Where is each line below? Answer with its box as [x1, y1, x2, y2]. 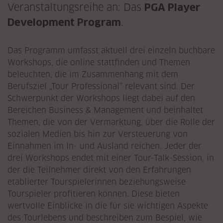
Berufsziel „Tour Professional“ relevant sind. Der [7, 82, 195, 92]
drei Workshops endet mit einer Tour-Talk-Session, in [7, 153, 214, 163]
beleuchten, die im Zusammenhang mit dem [7, 70, 178, 80]
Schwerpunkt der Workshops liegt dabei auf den [7, 94, 195, 104]
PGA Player [144, 1, 200, 14]
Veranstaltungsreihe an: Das [7, 1, 144, 14]
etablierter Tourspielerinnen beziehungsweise [7, 177, 186, 187]
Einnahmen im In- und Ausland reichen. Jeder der [7, 141, 202, 151]
